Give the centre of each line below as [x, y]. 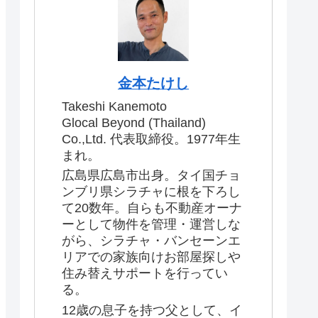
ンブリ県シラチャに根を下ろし [151, 192]
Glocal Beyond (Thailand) [134, 122]
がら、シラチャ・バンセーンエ [151, 241]
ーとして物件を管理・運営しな [151, 225]
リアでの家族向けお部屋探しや [151, 257]
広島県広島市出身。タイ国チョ [151, 176]
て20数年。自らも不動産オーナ [152, 208]
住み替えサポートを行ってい [145, 274]
